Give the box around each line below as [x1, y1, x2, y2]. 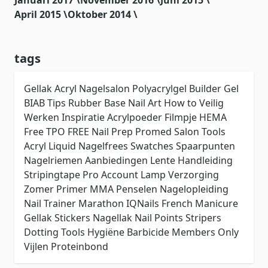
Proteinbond [51, 240, 108, 254]
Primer [56, 182, 90, 196]
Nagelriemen [24, 154, 85, 167]
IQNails [126, 197, 162, 211]
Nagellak [93, 211, 135, 225]
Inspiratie [62, 111, 107, 124]
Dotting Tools [24, 226, 87, 239]
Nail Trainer [24, 197, 78, 211]
